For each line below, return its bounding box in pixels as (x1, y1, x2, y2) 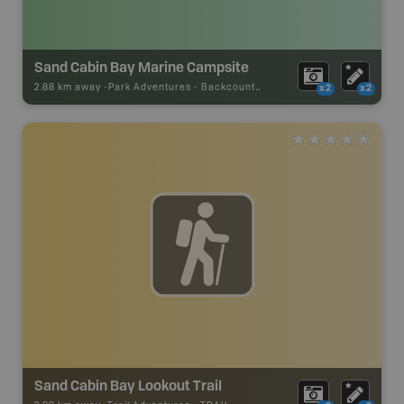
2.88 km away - (34, 82, 108, 92)
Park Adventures (108, 82, 191, 92)
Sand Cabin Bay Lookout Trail (34, 375, 222, 394)
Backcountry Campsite (201, 82, 255, 92)
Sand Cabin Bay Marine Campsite (34, 57, 249, 76)
